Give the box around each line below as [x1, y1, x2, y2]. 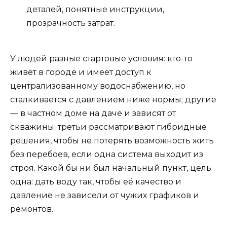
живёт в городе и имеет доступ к [10, 67, 152, 78]
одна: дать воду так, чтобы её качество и [10, 177, 181, 187]
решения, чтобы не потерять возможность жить [10, 136, 214, 146]
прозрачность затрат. [26, 18, 115, 28]
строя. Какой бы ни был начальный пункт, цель [10, 163, 211, 173]
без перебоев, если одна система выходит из [10, 149, 203, 160]
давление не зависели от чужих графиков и [10, 191, 199, 201]
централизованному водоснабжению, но [10, 81, 185, 91]
